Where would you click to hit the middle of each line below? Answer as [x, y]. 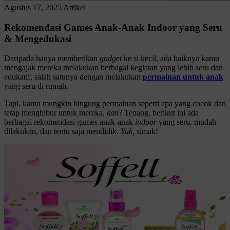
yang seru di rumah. [36, 86]
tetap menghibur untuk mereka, [55, 113]
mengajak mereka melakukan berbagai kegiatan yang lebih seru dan [113, 68]
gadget [111, 59]
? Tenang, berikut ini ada [159, 113]
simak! [147, 131]
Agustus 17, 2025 [33, 7]
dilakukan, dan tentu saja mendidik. [62, 131]
